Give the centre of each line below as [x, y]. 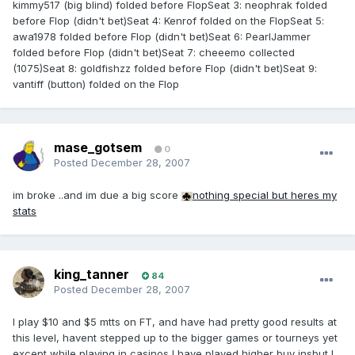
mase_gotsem [98, 148]
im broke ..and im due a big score [97, 195]
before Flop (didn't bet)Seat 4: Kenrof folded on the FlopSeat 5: [168, 21]
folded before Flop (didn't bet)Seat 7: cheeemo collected [154, 53]
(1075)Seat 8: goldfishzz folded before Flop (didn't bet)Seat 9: [165, 69]
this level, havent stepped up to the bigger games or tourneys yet [175, 338]
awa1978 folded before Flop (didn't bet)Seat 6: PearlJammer [162, 37]
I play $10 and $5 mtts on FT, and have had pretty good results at [175, 322]
